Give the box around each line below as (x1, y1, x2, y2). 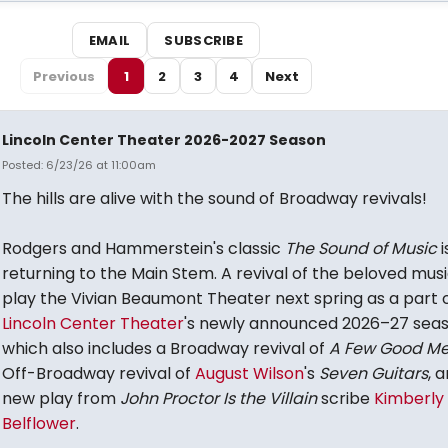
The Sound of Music (284, 237, 441, 260)
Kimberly (373, 387, 444, 410)
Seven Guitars (318, 362, 428, 385)
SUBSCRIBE (164, 30, 244, 50)
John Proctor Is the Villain (119, 387, 321, 410)
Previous (33, 66, 95, 86)
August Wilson (194, 362, 304, 385)
